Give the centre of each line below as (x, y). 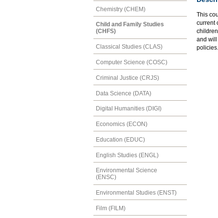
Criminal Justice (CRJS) (127, 78)
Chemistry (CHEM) (121, 9)
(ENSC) (106, 177)
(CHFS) (106, 31)
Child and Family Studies (130, 25)
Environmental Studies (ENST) (136, 193)
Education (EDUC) (120, 139)
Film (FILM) (111, 208)
